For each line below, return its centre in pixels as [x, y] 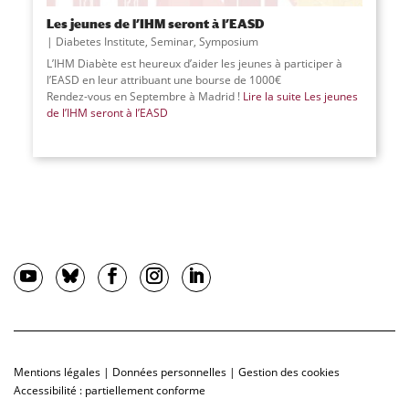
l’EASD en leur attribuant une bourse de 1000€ [163, 80]
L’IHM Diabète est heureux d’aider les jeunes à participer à [194, 64]
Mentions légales [57, 372]
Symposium [228, 42]
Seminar [172, 42]
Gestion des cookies [289, 372]
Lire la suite [272, 97]
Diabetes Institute [100, 42]
